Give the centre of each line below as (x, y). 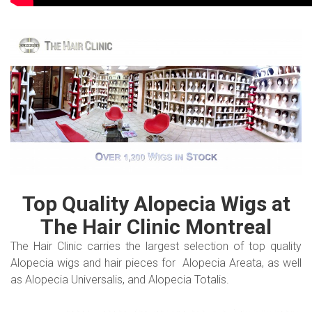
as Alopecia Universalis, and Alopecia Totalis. (120, 280)
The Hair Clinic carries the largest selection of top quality (156, 246)
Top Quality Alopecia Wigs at (156, 204)
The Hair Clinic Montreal (156, 227)
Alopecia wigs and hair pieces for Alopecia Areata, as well (156, 263)
